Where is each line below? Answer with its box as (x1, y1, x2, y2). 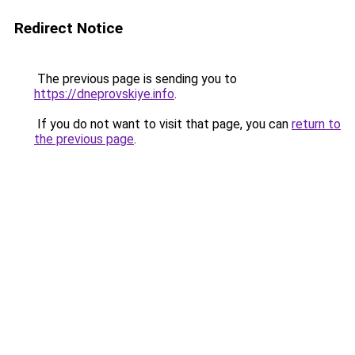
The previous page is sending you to (34, 71, 237, 86)
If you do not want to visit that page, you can (34, 116, 292, 132)
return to (292, 116, 341, 132)
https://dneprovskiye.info (34, 86, 174, 101)
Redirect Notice (14, 19, 123, 37)
